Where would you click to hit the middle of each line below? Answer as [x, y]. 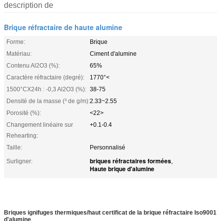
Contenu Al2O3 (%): [33, 65]
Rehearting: [22, 135]
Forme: [16, 42]
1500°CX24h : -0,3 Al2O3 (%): [46, 89]
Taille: [14, 147]
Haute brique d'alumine [122, 168]
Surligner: [19, 161]
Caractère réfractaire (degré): [45, 77]
